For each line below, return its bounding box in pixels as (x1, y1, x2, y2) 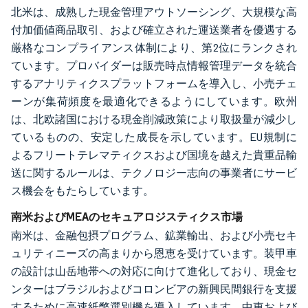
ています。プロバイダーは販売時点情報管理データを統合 (11, 58, 297, 72)
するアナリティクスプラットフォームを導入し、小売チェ (11, 76, 297, 90)
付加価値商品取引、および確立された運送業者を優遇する (11, 23, 297, 36)
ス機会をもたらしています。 (11, 184, 154, 197)
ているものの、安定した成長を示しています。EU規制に (11, 130, 297, 144)
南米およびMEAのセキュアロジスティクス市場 (11, 209, 243, 223)
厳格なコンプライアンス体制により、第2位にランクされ (11, 41, 297, 54)
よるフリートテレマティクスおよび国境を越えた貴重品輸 (11, 148, 297, 162)
